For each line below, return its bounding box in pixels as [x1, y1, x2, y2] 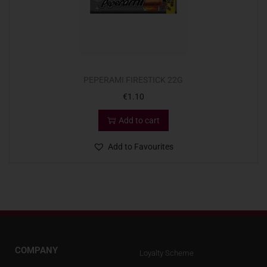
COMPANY [15, 245, 58, 256]
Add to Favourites [108, 142, 174, 152]
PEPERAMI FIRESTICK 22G [83, 75, 184, 85]
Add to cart [118, 116, 160, 126]
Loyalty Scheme [139, 249, 194, 258]
